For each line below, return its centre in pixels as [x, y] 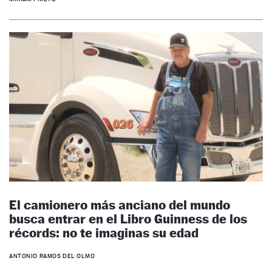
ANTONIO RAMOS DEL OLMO [52, 256]
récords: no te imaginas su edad [104, 233]
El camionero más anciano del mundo [120, 205]
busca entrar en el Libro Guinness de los [128, 219]
